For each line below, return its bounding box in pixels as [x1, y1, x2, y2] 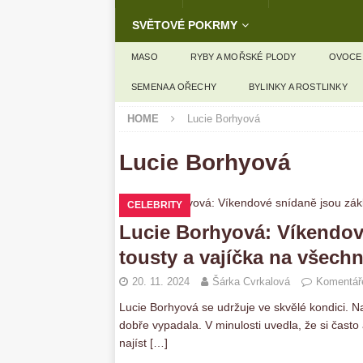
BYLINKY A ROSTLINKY [249, 82, 348, 92]
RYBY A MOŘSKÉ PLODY [190, 52, 297, 62]
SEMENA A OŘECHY [131, 82, 216, 92]
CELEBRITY [127, 199, 182, 211]
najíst [119, 336, 150, 349]
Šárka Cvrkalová [212, 275, 290, 288]
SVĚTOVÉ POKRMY [132, 19, 237, 32]
